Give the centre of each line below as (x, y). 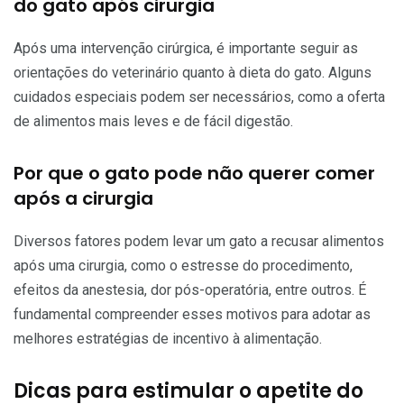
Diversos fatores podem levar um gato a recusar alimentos (199, 241)
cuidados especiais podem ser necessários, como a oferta (199, 96)
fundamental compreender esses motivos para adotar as (192, 314)
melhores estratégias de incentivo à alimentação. (168, 338)
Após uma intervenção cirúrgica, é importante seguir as (186, 48)
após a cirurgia (83, 198)
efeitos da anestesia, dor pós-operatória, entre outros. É (190, 289)
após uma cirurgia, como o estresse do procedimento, (183, 265)
